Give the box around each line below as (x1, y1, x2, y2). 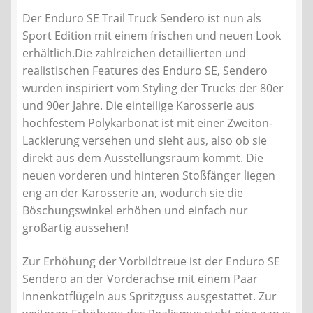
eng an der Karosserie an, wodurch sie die (22, 185, 243, 201)
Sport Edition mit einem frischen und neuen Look (22, 28, 281, 44)
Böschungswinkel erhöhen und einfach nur (22, 203, 248, 219)
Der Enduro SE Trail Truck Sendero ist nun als (22, 10, 261, 27)
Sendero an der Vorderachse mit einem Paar (22, 271, 258, 287)
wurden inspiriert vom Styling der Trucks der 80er (22, 80, 284, 96)
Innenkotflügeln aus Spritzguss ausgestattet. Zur (22, 289, 277, 305)
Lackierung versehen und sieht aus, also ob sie (22, 133, 267, 149)
